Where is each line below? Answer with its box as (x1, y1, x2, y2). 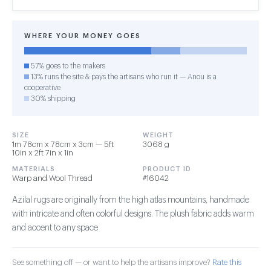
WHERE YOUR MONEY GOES (24, 33, 141, 39)
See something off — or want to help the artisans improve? (12, 258, 212, 266)
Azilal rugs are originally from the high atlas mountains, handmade (12, 196, 249, 204)
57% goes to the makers (29, 62, 105, 70)
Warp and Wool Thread (12, 174, 93, 182)
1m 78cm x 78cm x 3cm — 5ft (12, 140, 114, 148)
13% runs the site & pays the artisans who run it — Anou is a (29, 73, 217, 80)
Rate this (212, 258, 241, 266)
